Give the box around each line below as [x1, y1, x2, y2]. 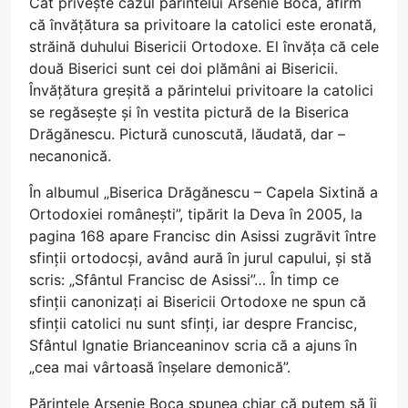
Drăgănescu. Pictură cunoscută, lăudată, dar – [29, 125, 345, 143]
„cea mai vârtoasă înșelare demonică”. [29, 358, 291, 376]
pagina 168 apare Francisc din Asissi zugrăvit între [29, 227, 376, 245]
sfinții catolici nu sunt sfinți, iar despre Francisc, [29, 314, 357, 332]
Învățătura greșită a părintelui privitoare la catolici [29, 81, 373, 99]
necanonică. [29, 147, 111, 165]
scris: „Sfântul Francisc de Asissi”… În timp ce [29, 270, 339, 289]
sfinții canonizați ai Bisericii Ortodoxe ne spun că [29, 292, 366, 311]
